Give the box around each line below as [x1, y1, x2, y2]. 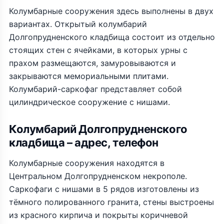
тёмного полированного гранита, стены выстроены [9, 197, 214, 207]
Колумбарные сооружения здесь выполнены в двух [9, 6, 213, 16]
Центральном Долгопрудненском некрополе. [9, 171, 187, 181]
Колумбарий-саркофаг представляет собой [9, 84, 182, 94]
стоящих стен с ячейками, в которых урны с [9, 45, 187, 55]
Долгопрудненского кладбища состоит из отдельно [9, 32, 215, 42]
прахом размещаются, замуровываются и [9, 58, 176, 68]
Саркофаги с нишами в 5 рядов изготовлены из [9, 184, 199, 194]
